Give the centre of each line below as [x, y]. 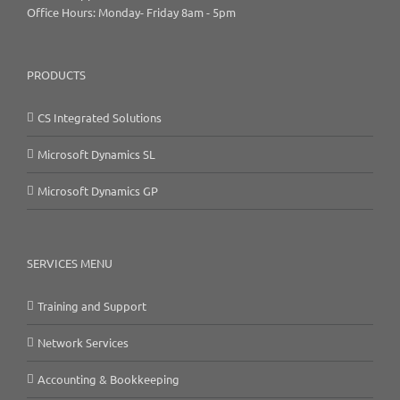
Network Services [83, 343]
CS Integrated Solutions [100, 118]
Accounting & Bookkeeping [108, 379]
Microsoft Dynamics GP [98, 191]
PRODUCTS [56, 75]
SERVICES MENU [70, 263]
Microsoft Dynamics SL [96, 154]
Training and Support [92, 306]
